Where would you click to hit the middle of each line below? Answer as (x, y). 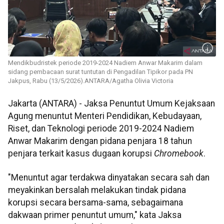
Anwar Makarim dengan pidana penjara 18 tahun (100, 141)
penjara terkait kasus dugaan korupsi (81, 154)
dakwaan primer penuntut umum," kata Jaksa (95, 215)
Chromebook (179, 154)
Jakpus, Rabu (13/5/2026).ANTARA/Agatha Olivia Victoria (91, 81)
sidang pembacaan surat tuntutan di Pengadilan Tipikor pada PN (100, 72)
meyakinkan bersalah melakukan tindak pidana (97, 190)
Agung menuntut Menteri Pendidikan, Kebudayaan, (105, 116)
